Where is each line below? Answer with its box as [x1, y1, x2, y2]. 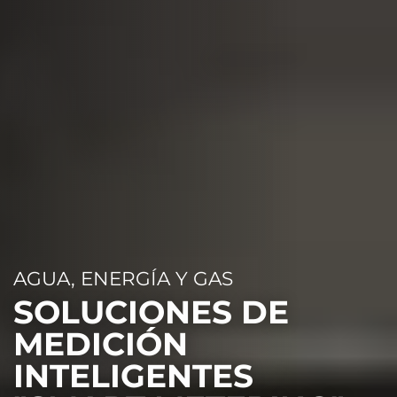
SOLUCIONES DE [13, 292, 289, 331]
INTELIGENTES [13, 355, 253, 395]
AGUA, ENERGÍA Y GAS [13, 266, 233, 290]
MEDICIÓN [13, 323, 188, 363]
